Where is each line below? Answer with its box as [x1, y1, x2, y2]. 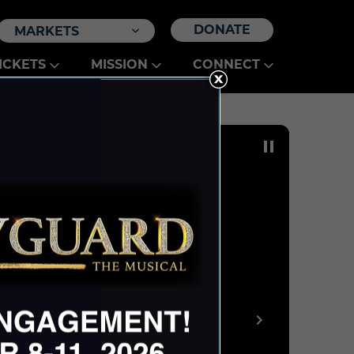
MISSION [91, 57, 148, 72]
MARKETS [14, 23, 79, 39]
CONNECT [193, 57, 260, 72]
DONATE [194, 22, 250, 37]
